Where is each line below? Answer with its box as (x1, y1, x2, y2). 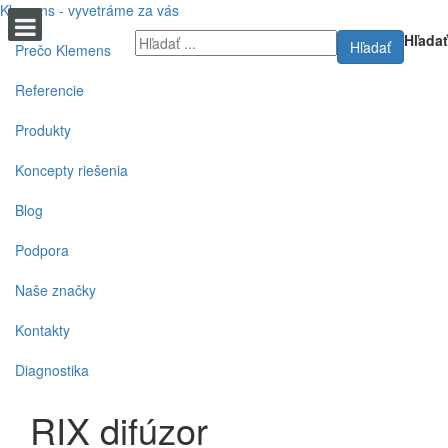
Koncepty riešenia (15, 160, 128, 180)
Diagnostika (15, 360, 89, 380)
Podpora (15, 240, 69, 260)
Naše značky (15, 280, 96, 300)
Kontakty (15, 320, 70, 340)
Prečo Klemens (15, 40, 111, 60)
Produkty (15, 120, 71, 140)
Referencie (15, 80, 84, 100)
